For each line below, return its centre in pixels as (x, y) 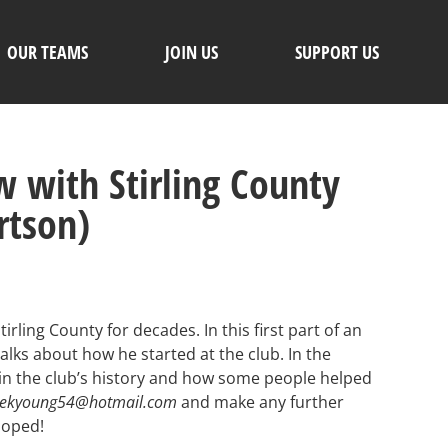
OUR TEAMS (47, 52)
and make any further (260, 402)
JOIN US (191, 52)
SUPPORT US (336, 52)
